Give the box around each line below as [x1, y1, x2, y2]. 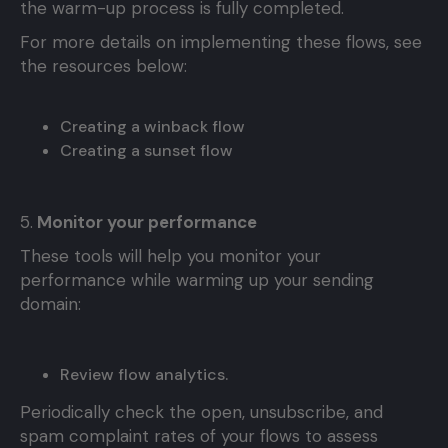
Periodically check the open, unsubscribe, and [20, 401, 383, 424]
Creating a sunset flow [60, 140, 233, 162]
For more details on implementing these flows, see [20, 31, 422, 54]
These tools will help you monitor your [20, 245, 321, 268]
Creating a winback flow [60, 116, 245, 138]
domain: [20, 293, 81, 316]
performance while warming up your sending [20, 269, 374, 292]
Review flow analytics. [60, 364, 228, 386]
